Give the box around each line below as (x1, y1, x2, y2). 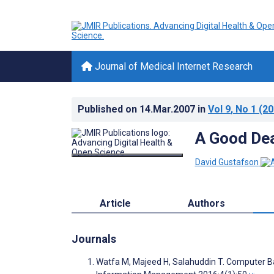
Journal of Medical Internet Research (92, 61, 253, 72)
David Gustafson (194, 157, 259, 167)
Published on (78, 103, 139, 115)
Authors (187, 197, 225, 209)
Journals (72, 232, 116, 245)
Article (100, 197, 131, 209)
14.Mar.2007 (139, 103, 198, 115)
